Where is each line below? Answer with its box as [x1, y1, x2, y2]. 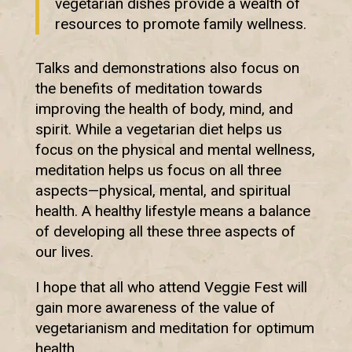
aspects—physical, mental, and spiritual [35, 181, 291, 200]
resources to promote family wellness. [54, 15, 306, 34]
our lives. [35, 243, 93, 262]
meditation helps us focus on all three [35, 161, 281, 180]
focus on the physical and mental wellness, [35, 141, 315, 159]
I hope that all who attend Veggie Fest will [35, 278, 307, 297]
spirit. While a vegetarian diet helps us [35, 120, 282, 139]
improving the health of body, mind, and [35, 100, 293, 119]
